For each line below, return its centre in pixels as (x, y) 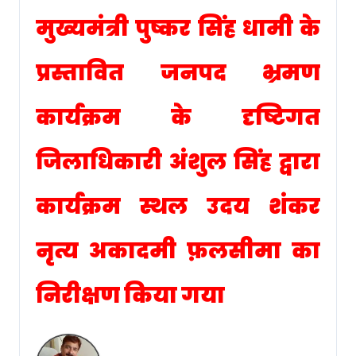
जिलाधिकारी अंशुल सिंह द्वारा (178, 161)
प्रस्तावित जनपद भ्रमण (178, 72)
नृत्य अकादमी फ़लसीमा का (178, 250)
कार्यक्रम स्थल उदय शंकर (178, 206)
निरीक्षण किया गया (130, 295)
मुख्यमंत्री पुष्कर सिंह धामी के (178, 28)
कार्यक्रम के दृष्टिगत (178, 117)
